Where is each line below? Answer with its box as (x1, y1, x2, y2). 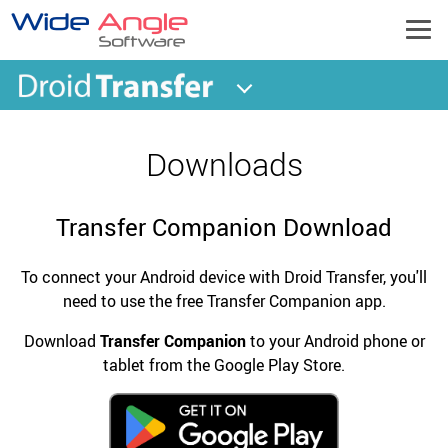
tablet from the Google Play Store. (103, 354, 345, 377)
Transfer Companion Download (56, 211, 392, 244)
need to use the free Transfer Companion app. (62, 290, 386, 313)
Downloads (145, 142, 303, 185)
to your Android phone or (245, 330, 425, 353)
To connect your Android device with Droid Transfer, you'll (21, 266, 427, 289)
